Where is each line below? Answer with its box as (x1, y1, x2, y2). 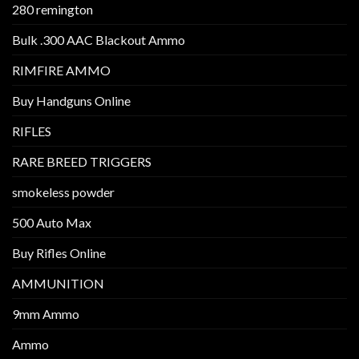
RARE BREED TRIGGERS (12, 154, 151, 170)
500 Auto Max (12, 215, 91, 231)
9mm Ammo (12, 306, 79, 322)
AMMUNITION (12, 276, 104, 292)
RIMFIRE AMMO (12, 63, 111, 79)
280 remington (12, 2, 93, 18)
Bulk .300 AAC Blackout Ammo (12, 32, 185, 48)
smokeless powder (12, 184, 115, 200)
